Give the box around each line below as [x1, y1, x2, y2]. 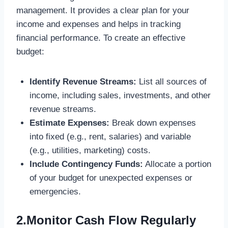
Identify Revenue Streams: [29, 76, 136, 87]
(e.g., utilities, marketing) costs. [29, 145, 151, 155]
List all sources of [136, 76, 207, 87]
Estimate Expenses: [29, 118, 109, 128]
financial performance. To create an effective [16, 33, 185, 43]
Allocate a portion [142, 159, 211, 169]
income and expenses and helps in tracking [16, 19, 181, 29]
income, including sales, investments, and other [29, 90, 211, 100]
